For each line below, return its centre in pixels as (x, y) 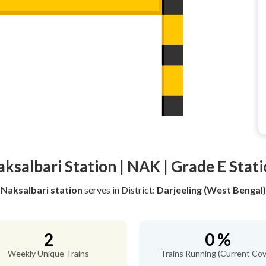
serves (97, 190)
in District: (134, 190)
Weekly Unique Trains (48, 253)
